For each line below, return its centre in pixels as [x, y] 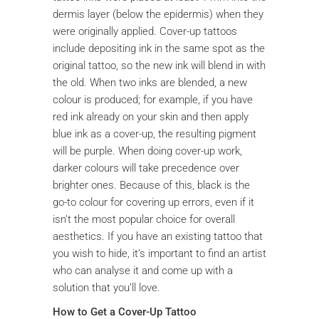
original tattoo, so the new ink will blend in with [159, 65]
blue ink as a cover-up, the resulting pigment [155, 134]
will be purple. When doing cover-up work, [147, 151]
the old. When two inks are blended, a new [150, 82]
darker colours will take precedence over [146, 168]
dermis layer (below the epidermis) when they [158, 14]
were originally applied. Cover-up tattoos [145, 31]
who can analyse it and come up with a [143, 270]
